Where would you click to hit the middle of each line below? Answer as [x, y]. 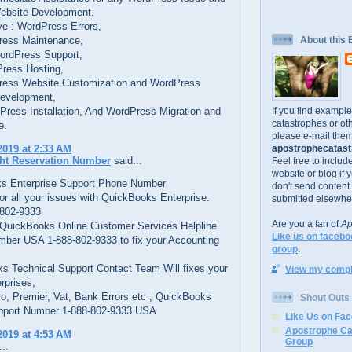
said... [126, 160]
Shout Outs [325, 297]
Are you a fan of [306, 223]
